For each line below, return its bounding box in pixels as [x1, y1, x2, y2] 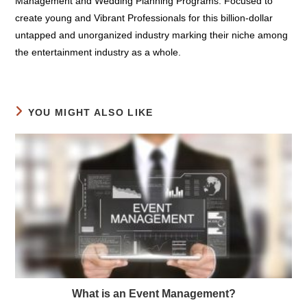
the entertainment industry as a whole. [15, 73, 182, 84]
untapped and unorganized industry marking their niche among [15, 56, 288, 67]
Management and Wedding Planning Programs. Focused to [15, 22, 273, 33]
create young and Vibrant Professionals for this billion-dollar [15, 39, 273, 50]
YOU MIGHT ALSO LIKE [27, 134, 153, 145]
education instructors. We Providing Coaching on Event [15, 5, 254, 16]
